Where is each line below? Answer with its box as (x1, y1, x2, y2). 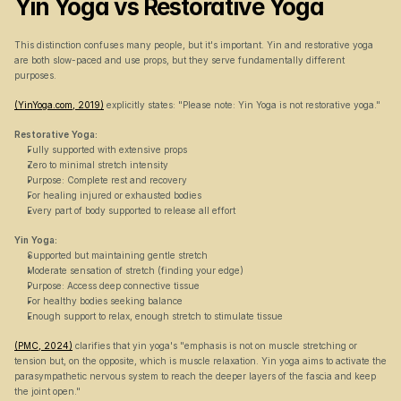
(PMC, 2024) (14, 340, 73, 351)
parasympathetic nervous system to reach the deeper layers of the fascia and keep (14, 371, 376, 381)
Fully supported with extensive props (27, 144, 187, 155)
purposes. (14, 70, 56, 81)
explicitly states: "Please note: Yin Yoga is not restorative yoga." (104, 99, 380, 110)
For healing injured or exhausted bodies (27, 190, 201, 200)
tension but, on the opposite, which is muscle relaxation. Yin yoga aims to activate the (14, 355, 387, 366)
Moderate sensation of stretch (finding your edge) (27, 265, 243, 276)
